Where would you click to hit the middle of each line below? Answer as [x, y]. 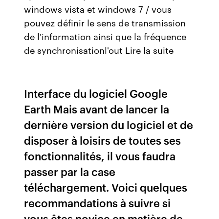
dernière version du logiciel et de [109, 124]
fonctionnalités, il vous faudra [100, 156]
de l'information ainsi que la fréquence [105, 36]
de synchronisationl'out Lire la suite [99, 50]
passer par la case [70, 171]
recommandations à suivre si [98, 203]
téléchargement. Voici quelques [106, 187]
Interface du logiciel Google [96, 93]
